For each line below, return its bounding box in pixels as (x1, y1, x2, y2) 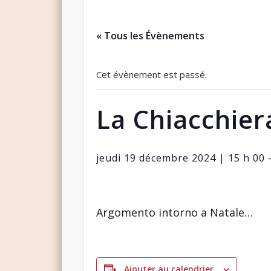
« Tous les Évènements (96, 28, 204, 42)
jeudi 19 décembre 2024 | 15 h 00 (96, 151, 265, 165)
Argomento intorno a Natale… (96, 204, 253, 220)
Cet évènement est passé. (96, 68, 207, 80)
